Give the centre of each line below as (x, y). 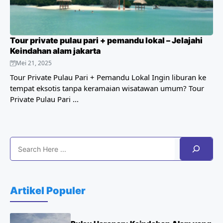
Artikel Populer (48, 191)
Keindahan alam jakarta (55, 51)
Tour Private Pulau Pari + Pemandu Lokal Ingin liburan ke (108, 77)
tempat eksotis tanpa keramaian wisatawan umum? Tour (107, 88)
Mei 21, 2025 (34, 63)
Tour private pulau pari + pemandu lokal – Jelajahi (106, 40)
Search (23, 143)
